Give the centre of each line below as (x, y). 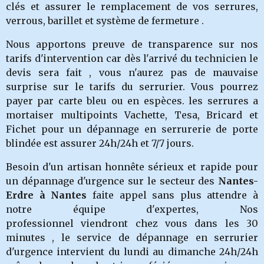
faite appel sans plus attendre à (175, 195)
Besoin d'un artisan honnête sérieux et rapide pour (132, 167)
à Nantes (60, 195)
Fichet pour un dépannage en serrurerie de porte (132, 129)
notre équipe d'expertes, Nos (132, 209)
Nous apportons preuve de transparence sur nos (132, 44)
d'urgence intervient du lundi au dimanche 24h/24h (132, 252)
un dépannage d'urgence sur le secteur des (112, 181)
